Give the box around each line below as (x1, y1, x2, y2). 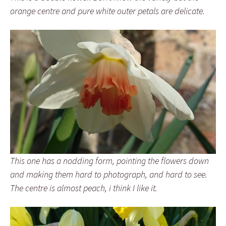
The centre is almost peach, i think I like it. (10, 182, 157, 194)
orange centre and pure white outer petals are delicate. (10, 5, 205, 17)
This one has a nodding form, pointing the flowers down (10, 154, 209, 166)
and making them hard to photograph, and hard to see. (10, 168, 207, 180)
